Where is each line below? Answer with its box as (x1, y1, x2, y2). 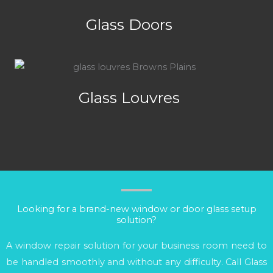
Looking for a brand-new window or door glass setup (16, 203, 257, 214)
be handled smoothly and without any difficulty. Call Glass (6, 256, 267, 268)
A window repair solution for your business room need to (6, 239, 267, 251)
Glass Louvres (79, 88, 180, 107)
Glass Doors (86, 15, 172, 34)
